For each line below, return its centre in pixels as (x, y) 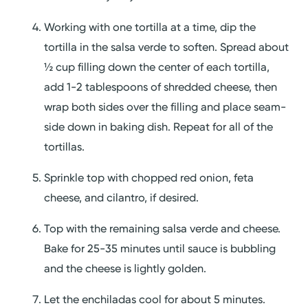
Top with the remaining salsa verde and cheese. (163, 229)
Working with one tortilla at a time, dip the (150, 27)
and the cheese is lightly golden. (125, 269)
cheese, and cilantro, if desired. (122, 197)
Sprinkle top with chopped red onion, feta (149, 177)
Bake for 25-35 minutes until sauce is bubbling (160, 249)
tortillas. (65, 146)
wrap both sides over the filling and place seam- (165, 107)
